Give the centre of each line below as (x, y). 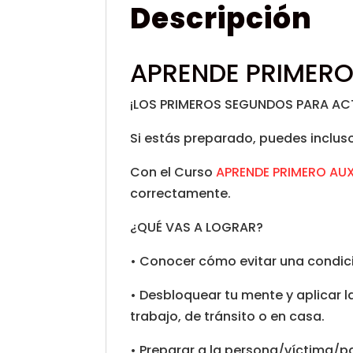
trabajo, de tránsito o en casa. (228, 316)
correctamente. (181, 193)
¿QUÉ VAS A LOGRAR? (197, 227)
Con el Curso (173, 172)
